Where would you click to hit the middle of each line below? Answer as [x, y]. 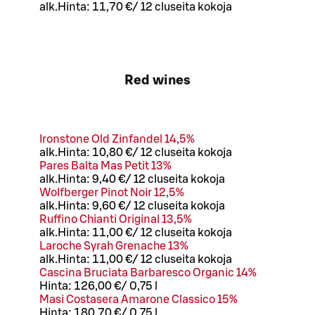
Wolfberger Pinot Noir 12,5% [112, 192]
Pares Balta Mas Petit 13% [105, 166]
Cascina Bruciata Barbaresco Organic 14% [148, 272]
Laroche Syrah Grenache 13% [114, 246]
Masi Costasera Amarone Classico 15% [139, 299]
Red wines [157, 81]
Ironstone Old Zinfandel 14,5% [117, 139]
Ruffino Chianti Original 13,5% [116, 219]
